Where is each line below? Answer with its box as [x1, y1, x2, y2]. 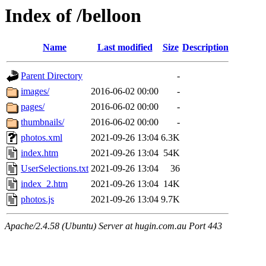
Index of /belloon [5, 5, 141, 26]
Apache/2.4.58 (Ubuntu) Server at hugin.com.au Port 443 [5, 221, 222, 232]
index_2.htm [21, 179, 68, 189]
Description [182, 42, 229, 53]
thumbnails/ [21, 117, 64, 128]
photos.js [21, 194, 54, 205]
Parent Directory [21, 71, 83, 81]
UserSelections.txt [21, 163, 88, 174]
